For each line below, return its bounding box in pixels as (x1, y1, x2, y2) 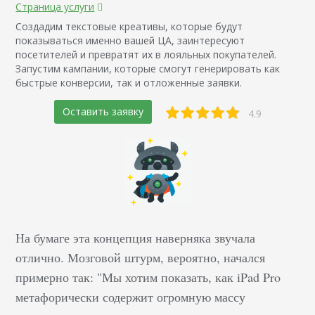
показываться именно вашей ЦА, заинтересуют (15, 33, 245, 47)
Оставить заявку (62, 104, 143, 118)
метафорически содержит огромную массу (15, 288, 246, 305)
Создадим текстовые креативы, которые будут (15, 19, 243, 33)
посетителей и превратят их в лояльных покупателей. (15, 47, 277, 61)
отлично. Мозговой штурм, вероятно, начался (15, 248, 266, 266)
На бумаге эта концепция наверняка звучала (15, 229, 256, 246)
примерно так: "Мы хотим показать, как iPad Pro (15, 268, 281, 285)
